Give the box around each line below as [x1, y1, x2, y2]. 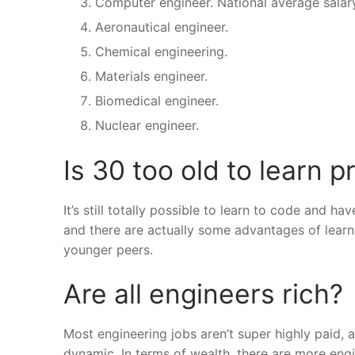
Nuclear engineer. [95, 117, 199, 134]
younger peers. [63, 242, 153, 258]
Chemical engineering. [95, 44, 227, 60]
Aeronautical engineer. [95, 19, 228, 36]
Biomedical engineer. [95, 93, 219, 109]
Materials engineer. [95, 68, 208, 85]
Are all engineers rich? [63, 277, 343, 310]
